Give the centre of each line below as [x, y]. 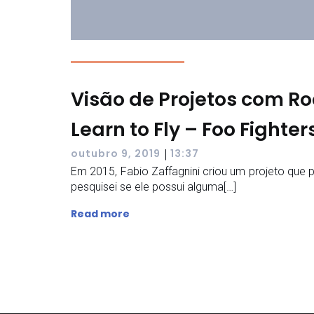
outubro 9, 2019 [116, 154]
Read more [100, 213]
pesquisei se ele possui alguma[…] [153, 186]
